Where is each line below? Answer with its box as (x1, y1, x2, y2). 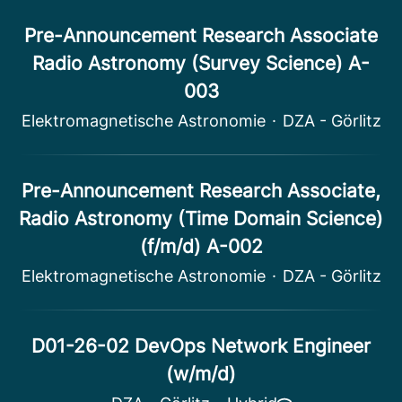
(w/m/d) (166, 363, 236, 385)
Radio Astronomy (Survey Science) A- (32, 52, 370, 74)
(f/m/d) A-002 (139, 235, 263, 258)
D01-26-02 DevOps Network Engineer (31, 335, 371, 357)
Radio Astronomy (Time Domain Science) (19, 207, 383, 230)
